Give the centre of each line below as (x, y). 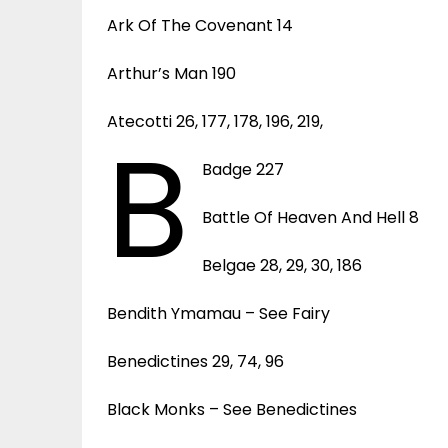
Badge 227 (243, 169)
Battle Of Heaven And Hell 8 (311, 217)
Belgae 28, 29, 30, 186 (282, 265)
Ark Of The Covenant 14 (200, 25)
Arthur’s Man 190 (171, 73)
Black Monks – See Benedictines (232, 409)
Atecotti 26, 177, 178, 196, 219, (215, 121)
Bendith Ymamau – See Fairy (218, 313)
